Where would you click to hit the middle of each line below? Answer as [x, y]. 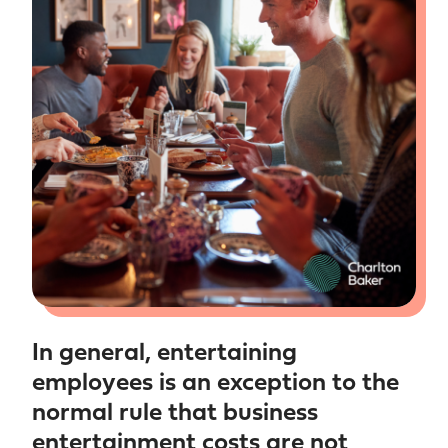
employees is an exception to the [215, 384]
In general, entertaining [164, 354]
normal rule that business [175, 414]
